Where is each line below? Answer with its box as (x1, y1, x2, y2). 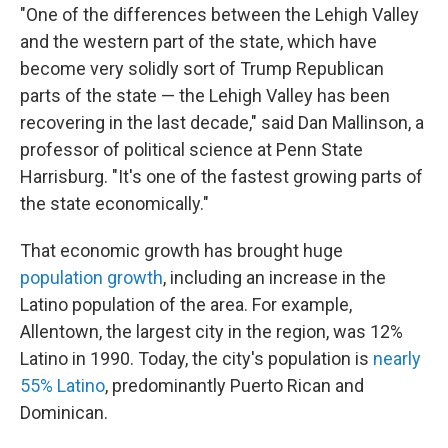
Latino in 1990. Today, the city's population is (20, 348, 373, 369)
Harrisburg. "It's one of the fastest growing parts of (20, 166, 423, 187)
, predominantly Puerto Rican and (105, 375, 364, 396)
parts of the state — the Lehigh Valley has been (20, 85, 390, 106)
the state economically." (20, 193, 209, 214)
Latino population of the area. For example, (20, 294, 352, 315)
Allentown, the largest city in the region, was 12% (20, 321, 403, 342)
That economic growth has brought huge (20, 240, 343, 261)
